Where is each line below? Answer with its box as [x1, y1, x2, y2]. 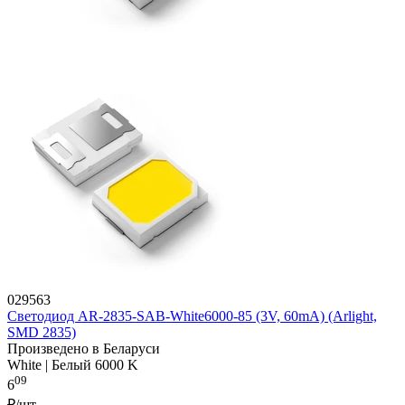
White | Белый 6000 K [7, 357, 138, 373]
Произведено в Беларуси [7, 341, 160, 357]
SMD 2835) [7, 325, 76, 341]
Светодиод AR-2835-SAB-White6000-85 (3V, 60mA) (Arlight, [7, 308, 377, 325]
